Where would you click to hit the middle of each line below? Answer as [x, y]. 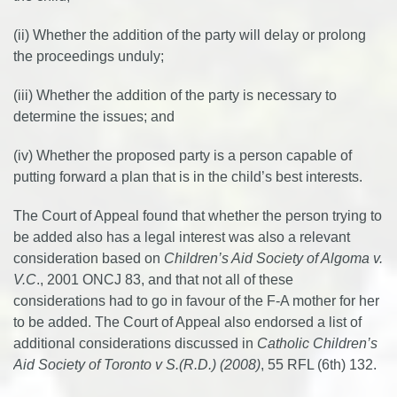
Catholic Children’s [317, 343]
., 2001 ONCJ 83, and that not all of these [165, 280]
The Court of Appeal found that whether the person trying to [198, 216]
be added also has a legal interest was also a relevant [182, 237]
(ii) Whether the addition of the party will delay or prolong [190, 35]
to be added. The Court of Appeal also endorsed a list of [187, 322]
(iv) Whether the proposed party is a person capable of [183, 156]
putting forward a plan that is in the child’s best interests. [188, 177]
